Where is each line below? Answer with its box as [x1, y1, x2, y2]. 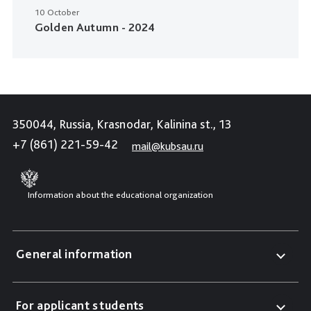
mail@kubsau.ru [132, 139, 203, 153]
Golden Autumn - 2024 [35, 20, 155, 35]
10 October [35, 7, 79, 18]
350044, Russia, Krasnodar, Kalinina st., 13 [12, 117, 231, 132]
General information [16, 246, 133, 262]
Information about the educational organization [28, 190, 213, 201]
